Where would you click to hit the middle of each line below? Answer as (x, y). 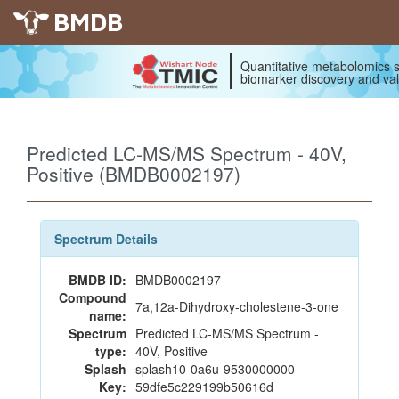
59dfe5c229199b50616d (204, 387)
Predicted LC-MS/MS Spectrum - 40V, (187, 153)
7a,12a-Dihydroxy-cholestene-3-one (237, 306)
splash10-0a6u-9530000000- (217, 369)
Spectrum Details (106, 239)
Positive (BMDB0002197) (134, 174)
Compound (93, 297)
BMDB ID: (98, 280)
